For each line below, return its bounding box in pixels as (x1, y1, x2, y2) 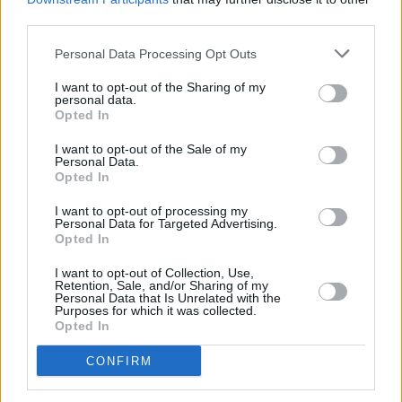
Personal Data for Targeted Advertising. (55, 216, 277, 231)
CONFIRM (85, 354, 153, 368)
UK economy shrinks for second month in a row (7, 277, 360, 297)
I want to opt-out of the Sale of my (55, 142, 247, 156)
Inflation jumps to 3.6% (7, 34, 184, 54)
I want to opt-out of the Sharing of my (55, 80, 266, 94)
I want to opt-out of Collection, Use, (55, 266, 254, 280)
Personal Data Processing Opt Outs (55, 46, 257, 61)
